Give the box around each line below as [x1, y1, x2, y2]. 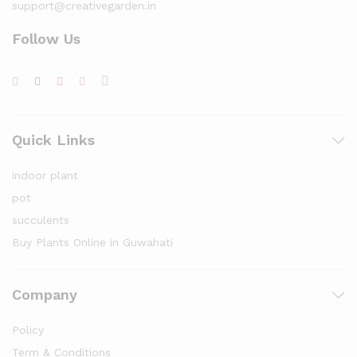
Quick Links [12, 131, 95, 148]
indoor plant [12, 169, 78, 182]
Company [12, 286, 77, 303]
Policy [12, 324, 44, 336]
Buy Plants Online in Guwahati [12, 236, 173, 249]
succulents [12, 214, 69, 226]
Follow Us [12, 30, 80, 47]
